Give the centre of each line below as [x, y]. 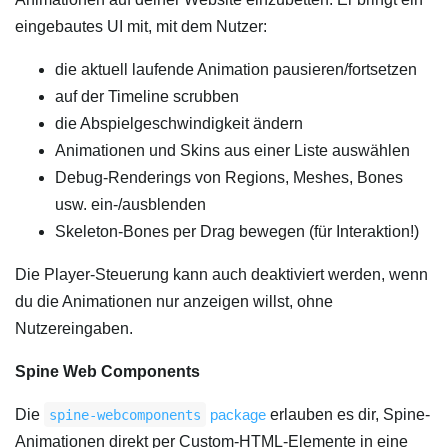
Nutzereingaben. [74, 328]
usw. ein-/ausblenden [130, 204]
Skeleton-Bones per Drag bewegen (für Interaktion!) [237, 231]
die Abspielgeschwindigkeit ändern [179, 123]
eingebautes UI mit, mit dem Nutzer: [141, 26]
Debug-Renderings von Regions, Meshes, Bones [229, 177]
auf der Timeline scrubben [147, 96]
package [236, 414]
